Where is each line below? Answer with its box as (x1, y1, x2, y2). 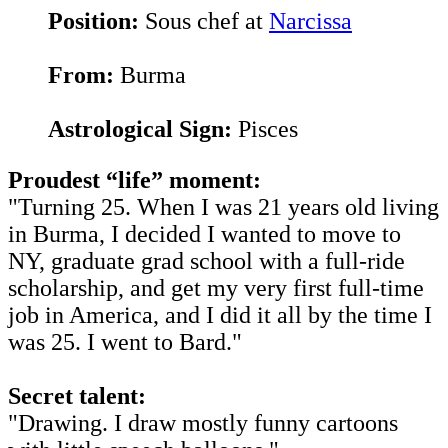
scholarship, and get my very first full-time (8, 274, 424, 301)
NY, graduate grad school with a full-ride (8, 247, 405, 274)
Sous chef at (139, 7, 269, 34)
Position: (48, 7, 139, 34)
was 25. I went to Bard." (8, 328, 242, 355)
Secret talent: (8, 382, 152, 409)
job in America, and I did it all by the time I (8, 301, 432, 328)
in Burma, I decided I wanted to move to (8, 220, 401, 247)
